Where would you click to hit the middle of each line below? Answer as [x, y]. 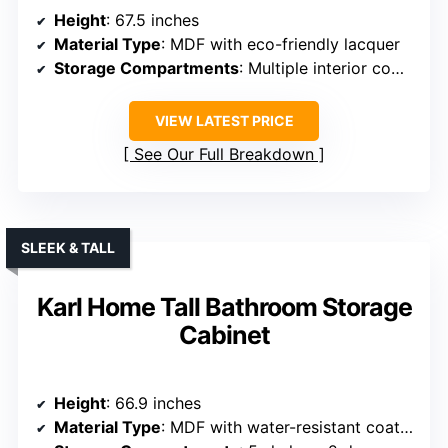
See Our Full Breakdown [224, 154]
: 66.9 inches [153, 403]
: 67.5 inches [152, 20]
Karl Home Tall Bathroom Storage [224, 307]
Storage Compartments [146, 68]
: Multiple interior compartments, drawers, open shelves [315, 68]
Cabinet [224, 335]
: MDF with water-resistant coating [280, 427]
